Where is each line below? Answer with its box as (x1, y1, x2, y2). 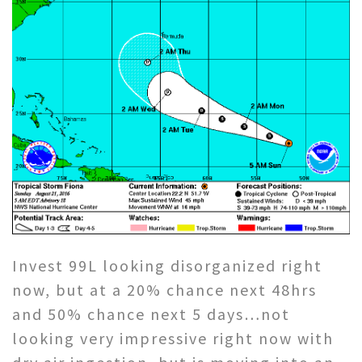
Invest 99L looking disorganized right (12, 255, 322, 276)
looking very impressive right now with (12, 327, 334, 348)
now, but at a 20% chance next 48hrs (12, 279, 317, 300)
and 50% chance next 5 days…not (12, 303, 290, 324)
